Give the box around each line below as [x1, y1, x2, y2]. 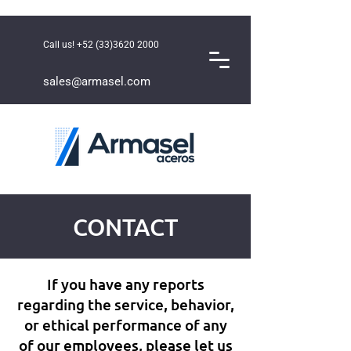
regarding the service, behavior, [16, 295, 234, 314]
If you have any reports [46, 274, 204, 294]
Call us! [43, 39, 77, 50]
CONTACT [73, 212, 178, 241]
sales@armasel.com [43, 74, 150, 89]
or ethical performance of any [24, 315, 227, 335]
